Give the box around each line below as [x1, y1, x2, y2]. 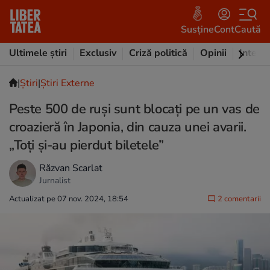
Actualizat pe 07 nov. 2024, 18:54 [9, 193, 128, 204]
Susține [181, 22, 214, 36]
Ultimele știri [9, 46, 67, 60]
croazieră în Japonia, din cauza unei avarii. [9, 118, 246, 136]
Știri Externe [40, 77, 95, 90]
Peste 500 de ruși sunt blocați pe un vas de [9, 100, 260, 118]
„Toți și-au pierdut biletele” [9, 136, 164, 154]
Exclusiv [80, 46, 116, 60]
